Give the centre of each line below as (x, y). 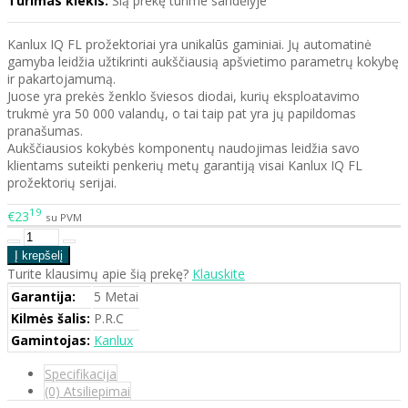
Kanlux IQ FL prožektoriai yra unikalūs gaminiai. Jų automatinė (189, 45)
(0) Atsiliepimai (87, 391)
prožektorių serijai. (62, 183)
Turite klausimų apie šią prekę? (100, 273)
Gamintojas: (51, 340)
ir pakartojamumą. (61, 79)
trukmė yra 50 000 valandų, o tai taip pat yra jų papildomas (182, 114)
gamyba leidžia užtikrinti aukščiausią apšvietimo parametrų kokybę (203, 62)
